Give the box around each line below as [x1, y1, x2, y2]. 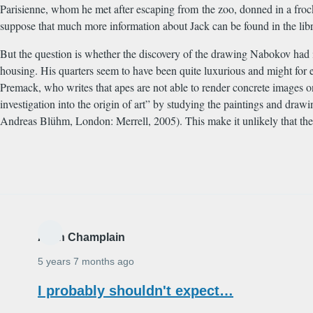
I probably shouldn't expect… [38, 283, 233, 299]
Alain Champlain [38, 231, 125, 244]
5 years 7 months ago [38, 256, 134, 268]
